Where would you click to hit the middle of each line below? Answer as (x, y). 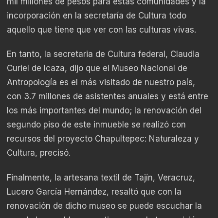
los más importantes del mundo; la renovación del (104, 111)
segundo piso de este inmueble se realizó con (96, 125)
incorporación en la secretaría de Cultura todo (97, 16)
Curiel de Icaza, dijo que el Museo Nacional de (97, 68)
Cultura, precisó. (39, 153)
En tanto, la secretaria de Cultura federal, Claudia (103, 54)
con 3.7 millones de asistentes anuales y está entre (108, 97)
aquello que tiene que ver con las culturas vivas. (101, 30)
